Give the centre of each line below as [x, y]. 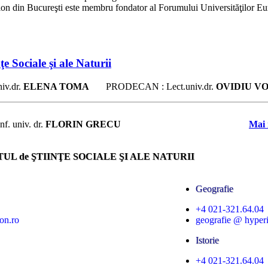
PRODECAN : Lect [136, 87]
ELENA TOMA [56, 87]
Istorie [207, 240]
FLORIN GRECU [83, 124]
